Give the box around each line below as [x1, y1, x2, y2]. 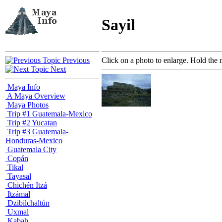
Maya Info [5, 83, 40, 91]
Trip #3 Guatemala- [5, 127, 68, 136]
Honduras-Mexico [5, 136, 62, 145]
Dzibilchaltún [5, 199, 50, 207]
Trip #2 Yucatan [5, 118, 57, 127]
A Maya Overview [5, 92, 65, 100]
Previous [60, 56, 90, 64]
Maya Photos [5, 101, 49, 109]
